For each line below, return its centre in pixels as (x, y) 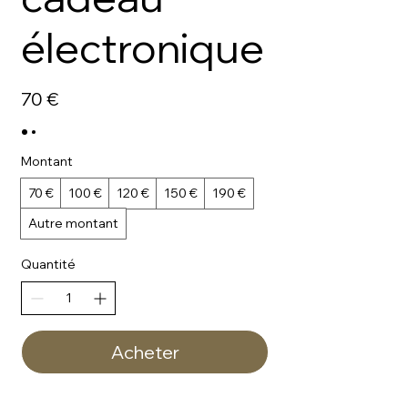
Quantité (48, 264)
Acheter (145, 352)
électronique (143, 47)
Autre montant (73, 223)
